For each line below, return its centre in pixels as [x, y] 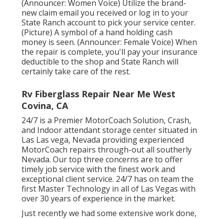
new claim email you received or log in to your [105, 13]
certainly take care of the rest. [76, 72]
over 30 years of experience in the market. [99, 199]
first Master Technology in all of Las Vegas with [109, 189]
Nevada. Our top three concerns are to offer [102, 160]
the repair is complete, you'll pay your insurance [109, 52]
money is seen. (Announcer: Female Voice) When [109, 42]
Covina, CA [45, 106]
